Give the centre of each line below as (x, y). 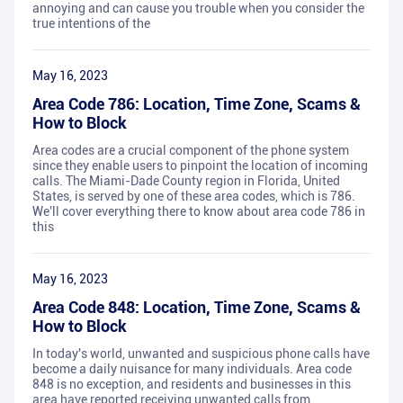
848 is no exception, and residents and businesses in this (192, 385)
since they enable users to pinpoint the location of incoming (200, 166)
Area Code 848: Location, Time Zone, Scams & (197, 308)
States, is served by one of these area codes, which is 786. (194, 197)
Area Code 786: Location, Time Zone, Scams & (197, 104)
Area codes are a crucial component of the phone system (191, 151)
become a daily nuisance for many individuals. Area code (192, 369)
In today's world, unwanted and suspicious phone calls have (201, 354)
